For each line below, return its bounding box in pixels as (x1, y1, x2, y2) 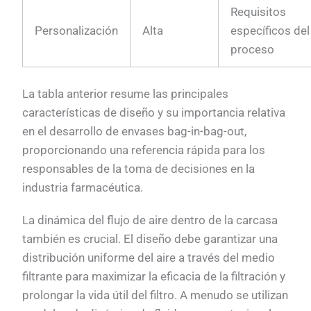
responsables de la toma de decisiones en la (22, 162, 255, 176)
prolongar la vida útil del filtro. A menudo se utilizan (22, 288, 289, 303)
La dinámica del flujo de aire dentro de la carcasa (22, 213, 278, 228)
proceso (230, 42, 275, 56)
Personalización (35, 23, 119, 37)
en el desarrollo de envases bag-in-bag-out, (22, 124, 247, 139)
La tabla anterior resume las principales (22, 87, 229, 101)
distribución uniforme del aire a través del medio (22, 251, 276, 265)
